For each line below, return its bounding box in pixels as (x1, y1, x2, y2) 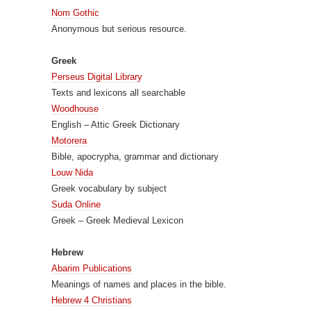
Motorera (51, 135, 87, 146)
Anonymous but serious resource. (51, 23, 187, 34)
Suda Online (51, 199, 101, 210)
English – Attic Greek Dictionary (51, 119, 180, 130)
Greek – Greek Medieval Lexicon (51, 215, 183, 226)
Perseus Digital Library (51, 71, 142, 82)
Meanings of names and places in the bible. (51, 278, 226, 289)
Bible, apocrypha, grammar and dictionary (51, 151, 219, 162)
